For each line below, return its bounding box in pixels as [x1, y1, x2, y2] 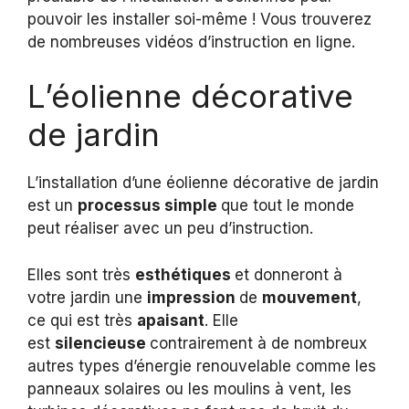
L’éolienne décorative [27, 77, 353, 116]
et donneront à [235, 265, 342, 284]
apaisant [137, 310, 204, 330]
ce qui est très [27, 310, 137, 330]
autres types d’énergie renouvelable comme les [27, 356, 376, 375]
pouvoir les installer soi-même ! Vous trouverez [27, 9, 372, 28]
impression [147, 288, 239, 307]
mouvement [262, 288, 357, 307]
